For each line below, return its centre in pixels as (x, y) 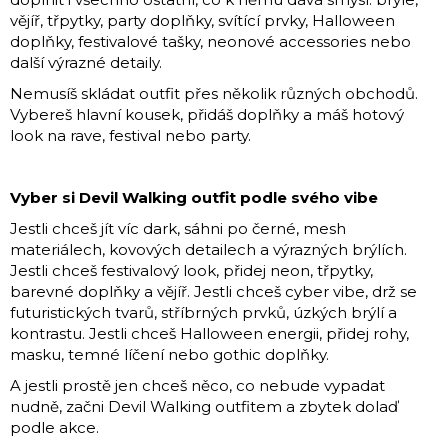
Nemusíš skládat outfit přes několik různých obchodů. (214, 93)
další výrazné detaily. (86, 62)
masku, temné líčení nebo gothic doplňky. (169, 354)
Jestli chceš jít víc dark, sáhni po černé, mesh (178, 228)
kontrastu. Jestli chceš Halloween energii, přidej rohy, (209, 333)
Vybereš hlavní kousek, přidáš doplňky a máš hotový (207, 114)
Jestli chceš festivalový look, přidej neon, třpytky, (191, 270)
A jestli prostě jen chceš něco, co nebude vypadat (197, 385)
